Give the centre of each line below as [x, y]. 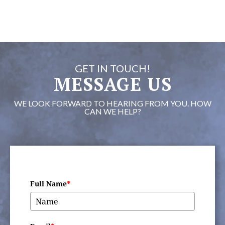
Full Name [48, 184]
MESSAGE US [113, 84]
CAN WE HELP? [113, 111]
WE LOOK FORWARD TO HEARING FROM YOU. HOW [113, 103]
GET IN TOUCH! [113, 68]
